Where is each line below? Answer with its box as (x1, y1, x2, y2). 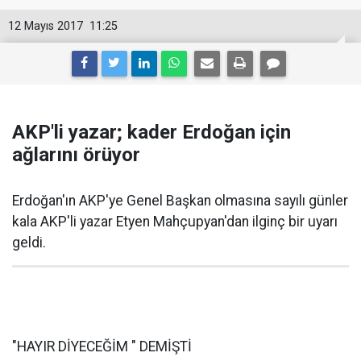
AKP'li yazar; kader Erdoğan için (12, 121, 291, 143)
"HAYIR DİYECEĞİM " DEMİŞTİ (12, 338, 192, 355)
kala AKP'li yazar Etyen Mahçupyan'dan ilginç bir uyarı (12, 214, 338, 230)
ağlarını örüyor (12, 143, 140, 166)
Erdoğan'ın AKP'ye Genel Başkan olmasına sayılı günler (12, 193, 348, 209)
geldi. (12, 234, 46, 251)
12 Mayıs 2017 (8, 19, 83, 33)
